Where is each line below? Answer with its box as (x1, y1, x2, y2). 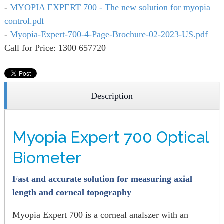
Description (91, 90, 133, 101)
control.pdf (4, 16, 44, 26)
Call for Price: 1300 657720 (4, 43, 106, 53)
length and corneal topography (12, 187, 131, 197)
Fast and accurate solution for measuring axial (12, 174, 192, 184)
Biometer (12, 148, 81, 167)
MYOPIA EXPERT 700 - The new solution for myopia (10, 2, 210, 12)
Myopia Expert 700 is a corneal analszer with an (12, 210, 188, 220)
